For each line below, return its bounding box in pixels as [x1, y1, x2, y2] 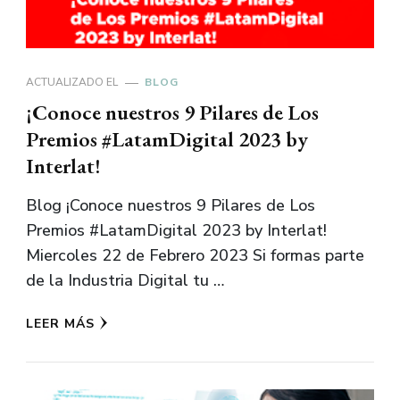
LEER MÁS [26, 315, 95, 333]
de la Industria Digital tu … [26, 270, 224, 292]
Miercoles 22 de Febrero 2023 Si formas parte [26, 245, 364, 267]
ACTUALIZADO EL [26, 75, 121, 90]
